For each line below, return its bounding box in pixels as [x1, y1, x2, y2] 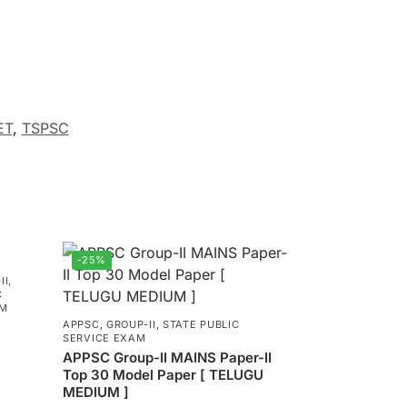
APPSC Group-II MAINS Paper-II [63, 348, 273, 366]
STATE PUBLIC [162, 317, 240, 331]
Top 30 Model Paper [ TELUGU [63, 365, 264, 383]
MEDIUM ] [63, 382, 130, 401]
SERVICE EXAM [63, 331, 146, 344]
